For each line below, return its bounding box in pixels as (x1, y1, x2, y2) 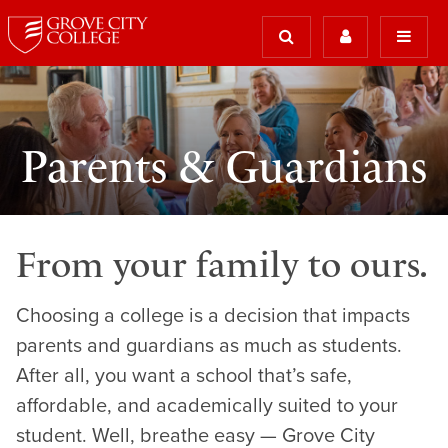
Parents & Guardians (20, 140, 427, 193)
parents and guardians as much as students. (16, 334, 402, 359)
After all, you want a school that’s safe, (16, 364, 352, 389)
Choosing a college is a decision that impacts (16, 304, 410, 329)
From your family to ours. (16, 243, 428, 287)
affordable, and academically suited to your (16, 394, 398, 419)
